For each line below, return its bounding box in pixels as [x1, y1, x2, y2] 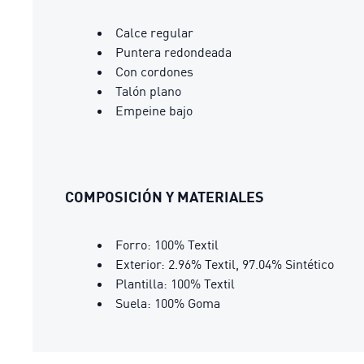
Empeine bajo [115, 102, 193, 119]
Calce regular [115, 24, 193, 41]
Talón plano [115, 83, 181, 99]
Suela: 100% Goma [115, 295, 220, 311]
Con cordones [115, 63, 193, 80]
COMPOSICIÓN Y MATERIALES [65, 188, 264, 206]
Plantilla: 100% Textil [115, 275, 235, 292]
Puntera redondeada [115, 44, 232, 60]
